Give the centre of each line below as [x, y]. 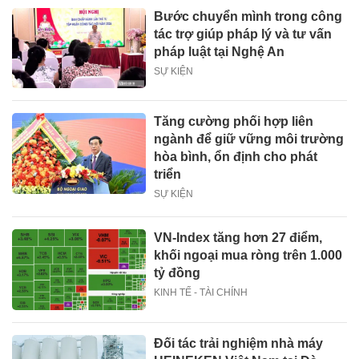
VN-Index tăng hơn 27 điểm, [238, 238]
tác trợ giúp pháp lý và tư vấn [243, 34]
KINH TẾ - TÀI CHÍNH [201, 293]
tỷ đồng [177, 273]
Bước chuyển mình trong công [248, 17]
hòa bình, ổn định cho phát [236, 157]
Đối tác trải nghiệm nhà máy [239, 343]
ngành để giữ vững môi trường [249, 139]
